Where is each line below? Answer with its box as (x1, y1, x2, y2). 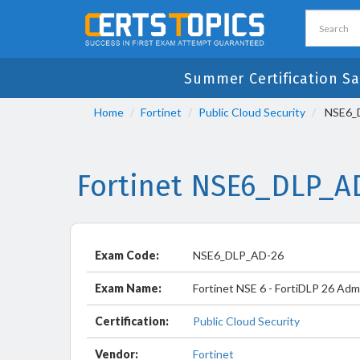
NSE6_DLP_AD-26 (193, 248, 284, 262)
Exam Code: (95, 248, 159, 262)
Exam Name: (95, 281, 162, 295)
